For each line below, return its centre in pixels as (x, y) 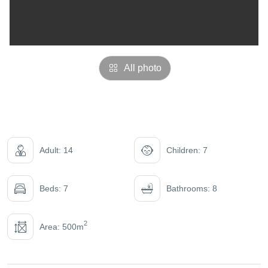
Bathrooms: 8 (192, 188)
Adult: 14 (56, 150)
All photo (142, 68)
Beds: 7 (54, 188)
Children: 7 (187, 150)
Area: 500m (62, 226)
